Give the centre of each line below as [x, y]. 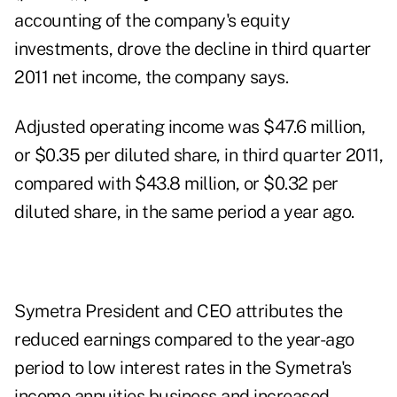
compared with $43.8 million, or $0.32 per [176, 184]
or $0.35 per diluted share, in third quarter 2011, [198, 156]
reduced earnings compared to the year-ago [184, 340]
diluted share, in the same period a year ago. [184, 212]
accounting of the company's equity [152, 21]
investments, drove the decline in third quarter [193, 49]
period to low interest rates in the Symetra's [183, 368]
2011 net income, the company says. [151, 78]
